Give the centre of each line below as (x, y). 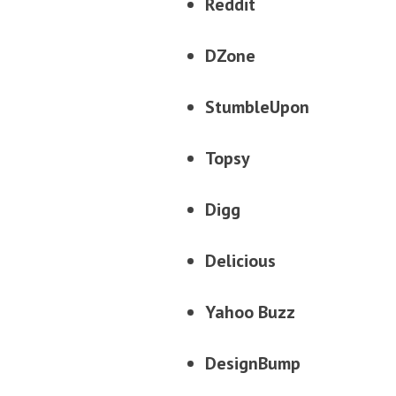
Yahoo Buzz (250, 312)
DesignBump (253, 363)
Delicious (240, 260)
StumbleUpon (257, 107)
